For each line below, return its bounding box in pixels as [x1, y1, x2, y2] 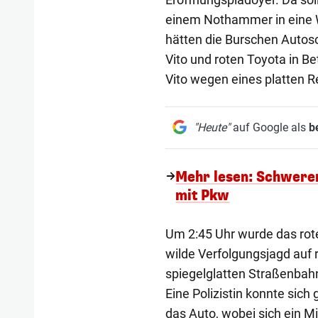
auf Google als [229, 121, 309, 135]
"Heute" [193, 121, 230, 135]
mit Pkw [175, 186, 230, 206]
